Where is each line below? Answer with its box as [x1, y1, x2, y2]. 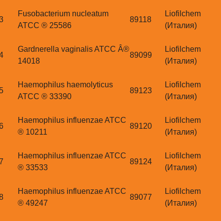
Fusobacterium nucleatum [18, 9, 109, 18]
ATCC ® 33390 [18, 92, 72, 101]
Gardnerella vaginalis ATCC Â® [18, 45, 129, 54]
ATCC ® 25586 [18, 21, 72, 30]
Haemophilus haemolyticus [18, 80, 113, 89]
